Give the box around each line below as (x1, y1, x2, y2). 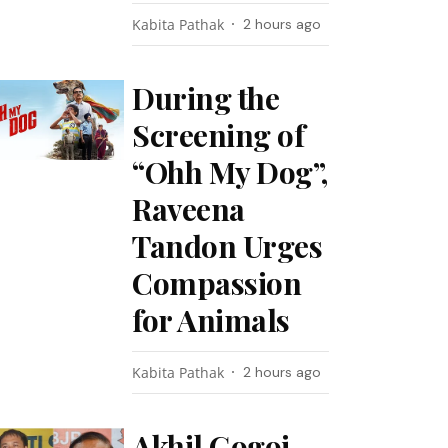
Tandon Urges (132, 226, 323, 266)
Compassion (132, 263, 302, 303)
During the (132, 78, 280, 118)
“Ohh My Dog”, (132, 152, 328, 192)
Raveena (132, 189, 245, 229)
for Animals (132, 300, 290, 340)
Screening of (132, 115, 305, 155)
